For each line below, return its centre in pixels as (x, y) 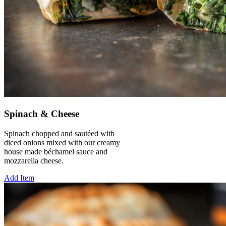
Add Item (19, 178)
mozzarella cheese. (34, 160)
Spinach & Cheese (42, 114)
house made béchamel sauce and (56, 151)
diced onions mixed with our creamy (62, 142)
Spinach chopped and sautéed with (59, 133)
